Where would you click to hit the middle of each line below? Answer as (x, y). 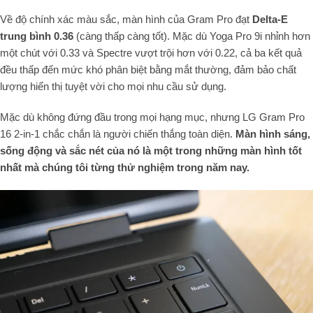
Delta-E (270, 20)
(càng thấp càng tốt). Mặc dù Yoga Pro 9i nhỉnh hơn (192, 36)
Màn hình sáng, (273, 134)
